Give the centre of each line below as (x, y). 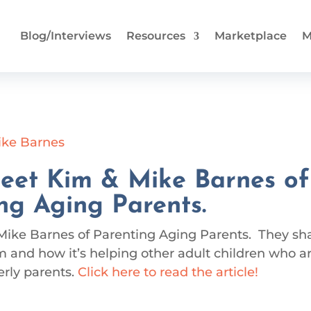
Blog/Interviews (66, 36)
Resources (156, 36)
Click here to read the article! (168, 272)
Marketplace (251, 36)
